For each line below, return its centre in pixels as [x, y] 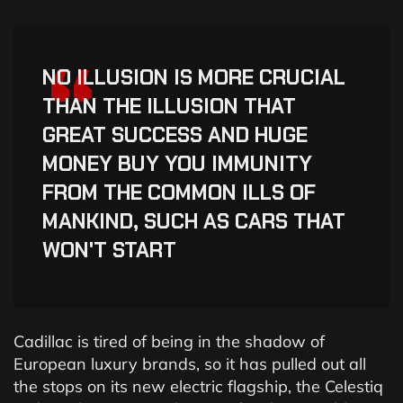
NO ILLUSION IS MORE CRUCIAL [194, 78]
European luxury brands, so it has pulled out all [190, 364]
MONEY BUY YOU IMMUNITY [177, 164]
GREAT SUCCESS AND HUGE [175, 135]
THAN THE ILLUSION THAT [169, 107]
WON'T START [109, 251]
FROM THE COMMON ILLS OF [179, 193]
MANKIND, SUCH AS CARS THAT [194, 222]
